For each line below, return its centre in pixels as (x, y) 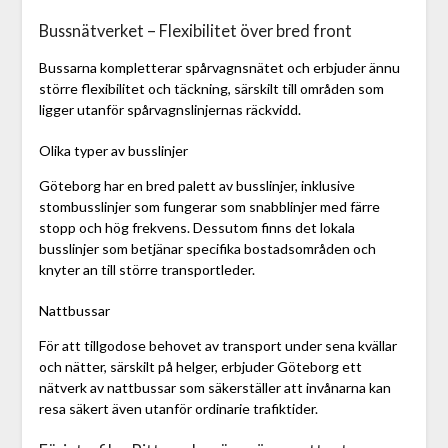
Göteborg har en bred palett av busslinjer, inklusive (196, 186)
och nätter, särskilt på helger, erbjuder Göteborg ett (200, 367)
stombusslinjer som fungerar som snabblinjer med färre (209, 207)
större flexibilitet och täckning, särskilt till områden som (211, 89)
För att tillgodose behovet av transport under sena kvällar (217, 346)
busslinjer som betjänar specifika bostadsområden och (207, 249)
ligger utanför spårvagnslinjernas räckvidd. (169, 110)
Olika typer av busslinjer (113, 151)
